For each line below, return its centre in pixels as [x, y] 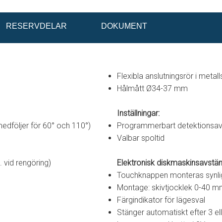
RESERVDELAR [36, 26]
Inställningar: [138, 113]
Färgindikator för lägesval [161, 200]
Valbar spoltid [140, 138]
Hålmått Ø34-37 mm [152, 88]
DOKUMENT [124, 26]
